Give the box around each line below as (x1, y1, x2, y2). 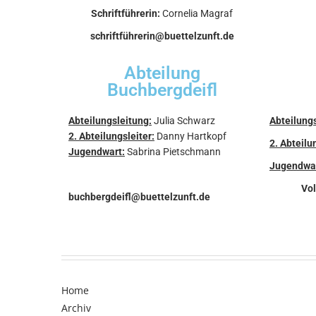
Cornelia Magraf (160, 7, 233, 19)
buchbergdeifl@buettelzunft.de (68, 190, 210, 202)
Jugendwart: (68, 145, 125, 157)
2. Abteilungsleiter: (68, 130, 154, 142)
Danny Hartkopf (154, 130, 226, 142)
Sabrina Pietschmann (125, 145, 221, 157)
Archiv (61, 300, 91, 315)
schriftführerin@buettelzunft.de (90, 30, 234, 42)
